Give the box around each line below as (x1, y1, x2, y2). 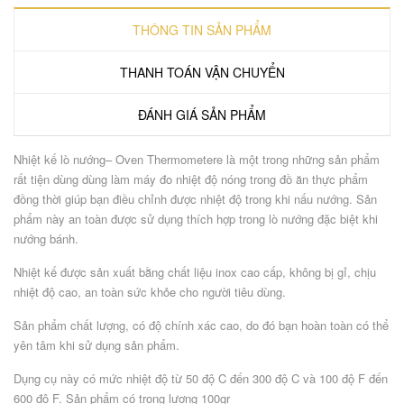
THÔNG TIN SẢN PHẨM (133, 21, 271, 39)
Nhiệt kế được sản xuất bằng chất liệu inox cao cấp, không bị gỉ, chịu (14, 263, 376, 280)
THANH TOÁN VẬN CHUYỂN (119, 63, 285, 81)
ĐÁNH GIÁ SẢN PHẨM (138, 106, 266, 124)
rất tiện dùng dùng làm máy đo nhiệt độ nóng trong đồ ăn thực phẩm (14, 170, 368, 188)
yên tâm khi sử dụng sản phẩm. (14, 336, 183, 353)
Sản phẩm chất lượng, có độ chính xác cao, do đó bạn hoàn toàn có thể (14, 317, 389, 334)
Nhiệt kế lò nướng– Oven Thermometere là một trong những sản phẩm (14, 151, 380, 168)
